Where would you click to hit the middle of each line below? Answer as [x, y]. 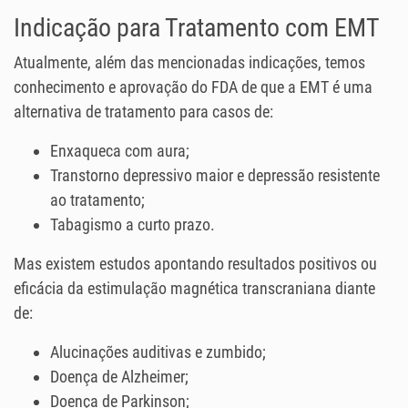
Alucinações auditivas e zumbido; [158, 352]
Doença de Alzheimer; [119, 377]
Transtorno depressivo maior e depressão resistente [215, 176]
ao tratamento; [97, 200]
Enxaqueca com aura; [120, 151]
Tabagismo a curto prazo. [133, 225]
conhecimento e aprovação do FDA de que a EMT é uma [193, 87]
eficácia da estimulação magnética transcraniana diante [194, 289]
